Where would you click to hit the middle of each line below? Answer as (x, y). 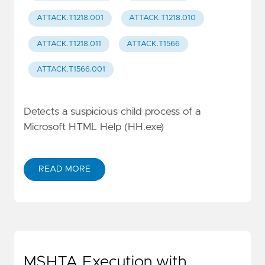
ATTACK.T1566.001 (71, 70)
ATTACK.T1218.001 (70, 18)
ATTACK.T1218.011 (69, 44)
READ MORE (64, 169)
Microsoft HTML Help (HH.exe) (94, 127)
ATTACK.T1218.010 (163, 18)
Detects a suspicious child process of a (112, 112)
